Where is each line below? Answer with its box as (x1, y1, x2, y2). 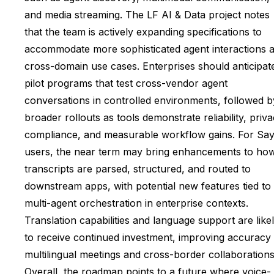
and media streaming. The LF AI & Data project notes (24, 8, 270, 21)
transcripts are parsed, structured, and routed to (24, 162, 251, 175)
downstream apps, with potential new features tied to (24, 179, 271, 192)
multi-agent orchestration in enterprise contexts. (24, 196, 248, 209)
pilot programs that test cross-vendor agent (24, 76, 228, 89)
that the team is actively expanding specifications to (24, 25, 262, 38)
